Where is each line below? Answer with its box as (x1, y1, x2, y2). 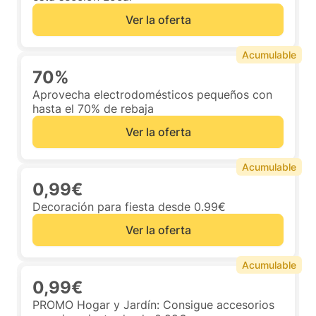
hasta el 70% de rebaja (32, 102, 154, 116)
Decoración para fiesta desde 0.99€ (32, 200, 226, 214)
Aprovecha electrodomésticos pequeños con (32, 87, 272, 102)
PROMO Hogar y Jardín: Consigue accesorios (32, 298, 274, 312)
